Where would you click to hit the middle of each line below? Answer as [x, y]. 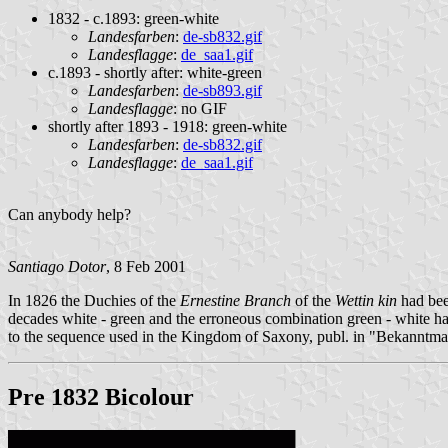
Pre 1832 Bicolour [101, 396]
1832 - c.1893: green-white [133, 18]
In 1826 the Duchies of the [94, 300]
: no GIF [200, 108]
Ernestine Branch [235, 300]
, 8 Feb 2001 [146, 266]
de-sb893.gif [222, 90]
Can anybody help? [69, 214]
